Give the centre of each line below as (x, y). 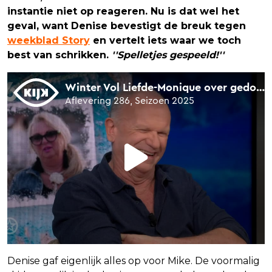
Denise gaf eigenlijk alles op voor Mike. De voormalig (134, 261)
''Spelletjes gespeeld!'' (168, 55)
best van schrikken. (59, 55)
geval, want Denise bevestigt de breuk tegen (127, 26)
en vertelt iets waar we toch (165, 41)
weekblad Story (49, 41)
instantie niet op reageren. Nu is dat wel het (123, 12)
